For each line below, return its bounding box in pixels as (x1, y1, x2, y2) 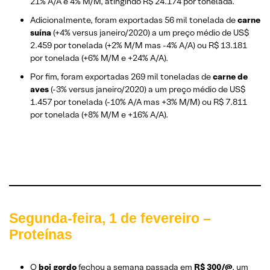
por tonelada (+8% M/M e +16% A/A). (30, 108, 168, 120)
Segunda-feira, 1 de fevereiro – (9, 210, 211, 226)
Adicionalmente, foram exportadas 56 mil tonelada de (30, 14, 237, 25)
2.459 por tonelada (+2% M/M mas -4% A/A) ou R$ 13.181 (30, 39, 247, 51)
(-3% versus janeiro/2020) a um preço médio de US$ (49, 83, 245, 95)
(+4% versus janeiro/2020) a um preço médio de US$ (51, 27, 249, 38)
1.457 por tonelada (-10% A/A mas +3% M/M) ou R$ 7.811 (30, 96, 247, 107)
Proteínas (9, 226, 72, 242)
